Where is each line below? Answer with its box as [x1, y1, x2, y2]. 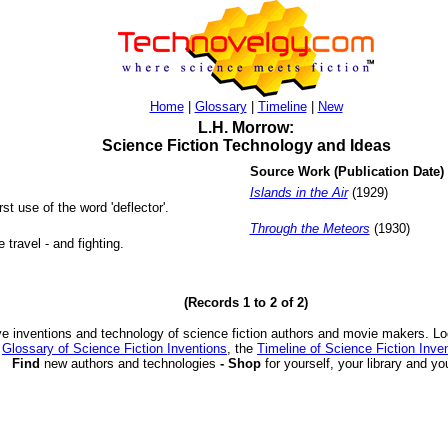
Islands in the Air [249, 185, 348, 200]
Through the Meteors [249, 221, 370, 236]
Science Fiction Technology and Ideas [101, 137, 391, 154]
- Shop [215, 356, 265, 371]
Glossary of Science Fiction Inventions [2, 341, 227, 356]
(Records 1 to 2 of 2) [184, 295, 308, 310]
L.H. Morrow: [198, 119, 294, 136]
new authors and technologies [43, 356, 216, 371]
